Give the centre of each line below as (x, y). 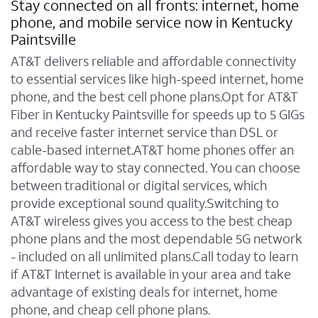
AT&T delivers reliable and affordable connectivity (153, 62)
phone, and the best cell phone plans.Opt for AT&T (154, 97)
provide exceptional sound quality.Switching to (145, 204)
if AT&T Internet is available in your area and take (151, 275)
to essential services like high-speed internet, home (157, 79)
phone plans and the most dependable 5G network (157, 239)
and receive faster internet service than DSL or (144, 133)
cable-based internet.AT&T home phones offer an (152, 150)
